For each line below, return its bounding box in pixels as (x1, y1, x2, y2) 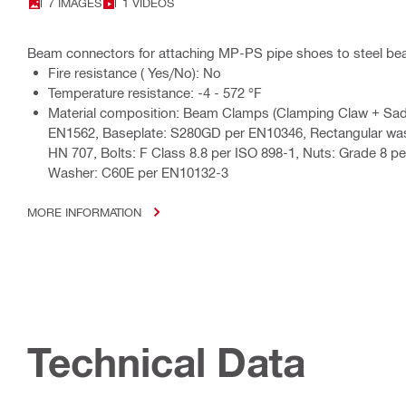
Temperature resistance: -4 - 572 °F (48, 84, 262, 101)
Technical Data (27, 338, 305, 387)
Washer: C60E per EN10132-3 (48, 164, 228, 181)
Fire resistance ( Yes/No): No (48, 64, 221, 82)
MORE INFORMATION (27, 205, 141, 219)
